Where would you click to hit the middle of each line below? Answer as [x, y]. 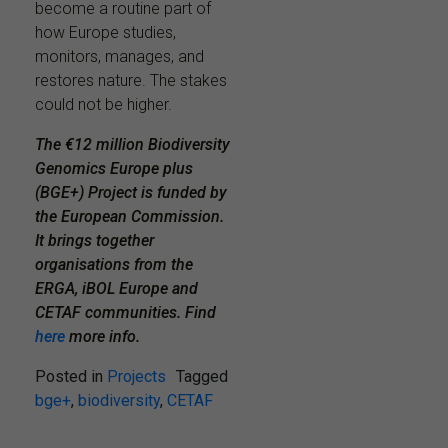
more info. [102, 337]
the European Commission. [129, 217]
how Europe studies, [105, 33]
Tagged [202, 377]
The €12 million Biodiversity [132, 145]
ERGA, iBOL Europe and [116, 289]
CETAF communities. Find [125, 313]
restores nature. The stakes [131, 81]
